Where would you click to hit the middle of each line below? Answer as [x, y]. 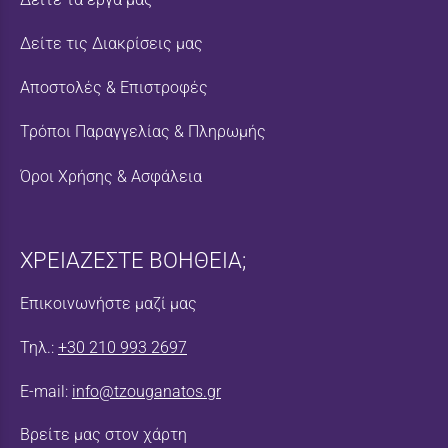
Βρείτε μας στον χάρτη [103, 435]
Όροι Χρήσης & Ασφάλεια [111, 176]
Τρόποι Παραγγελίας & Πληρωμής [143, 132]
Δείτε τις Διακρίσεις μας [111, 44]
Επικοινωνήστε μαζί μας [108, 303]
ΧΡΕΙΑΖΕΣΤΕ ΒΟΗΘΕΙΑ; [133, 259]
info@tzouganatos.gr [146, 392]
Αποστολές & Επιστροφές [114, 88]
